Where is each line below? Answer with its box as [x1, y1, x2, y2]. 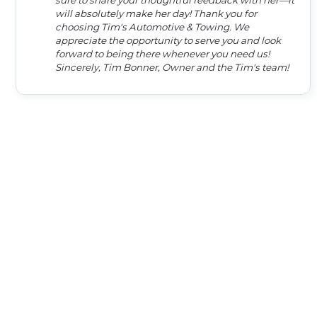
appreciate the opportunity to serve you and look [55, 35, 281, 47]
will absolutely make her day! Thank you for [55, 8, 193, 20]
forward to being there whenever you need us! [55, 48, 270, 60]
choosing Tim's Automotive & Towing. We [55, 21, 249, 33]
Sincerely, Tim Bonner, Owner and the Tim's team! [55, 62, 289, 74]
